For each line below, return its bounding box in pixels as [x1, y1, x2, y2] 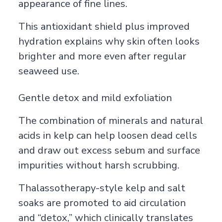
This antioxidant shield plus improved [18, 19, 190, 33]
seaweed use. [18, 64, 79, 78]
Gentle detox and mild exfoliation [18, 91, 172, 105]
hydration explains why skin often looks [18, 34, 200, 48]
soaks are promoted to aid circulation [18, 196, 186, 210]
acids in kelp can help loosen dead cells [18, 128, 197, 142]
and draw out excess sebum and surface [18, 143, 200, 157]
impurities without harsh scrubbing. [18, 158, 179, 172]
